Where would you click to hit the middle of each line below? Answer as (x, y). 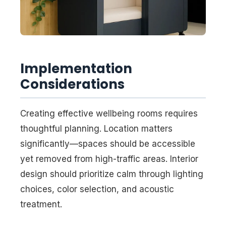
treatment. (41, 205)
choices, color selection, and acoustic (97, 189)
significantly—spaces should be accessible (108, 144)
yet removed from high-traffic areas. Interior (109, 159)
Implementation (76, 68)
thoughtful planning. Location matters (96, 129)
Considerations (72, 84)
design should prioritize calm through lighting (112, 174)
